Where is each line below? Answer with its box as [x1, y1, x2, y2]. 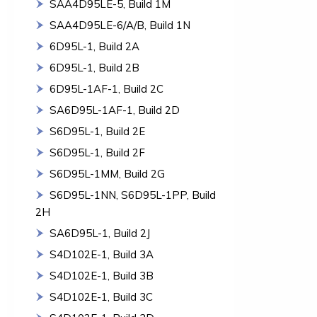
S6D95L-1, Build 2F [50, 146, 145, 159]
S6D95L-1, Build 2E [50, 125, 145, 138]
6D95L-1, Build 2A [50, 40, 139, 53]
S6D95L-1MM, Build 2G [50, 167, 165, 180]
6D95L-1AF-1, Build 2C [50, 82, 163, 96]
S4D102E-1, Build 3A [50, 248, 154, 261]
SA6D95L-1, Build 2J [50, 226, 150, 240]
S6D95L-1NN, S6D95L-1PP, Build [50, 188, 216, 202]
